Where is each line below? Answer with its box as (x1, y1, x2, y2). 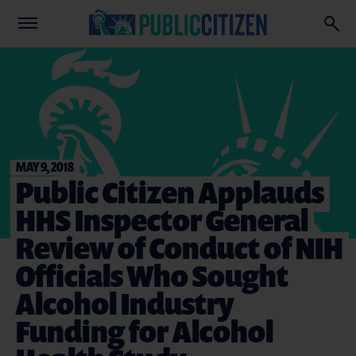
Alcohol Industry (16, 283, 234, 323)
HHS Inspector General (16, 199, 308, 240)
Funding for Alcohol (16, 311, 273, 351)
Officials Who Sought (16, 255, 288, 296)
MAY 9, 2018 (16, 157, 74, 176)
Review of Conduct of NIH (16, 227, 343, 268)
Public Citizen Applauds (16, 172, 324, 212)
